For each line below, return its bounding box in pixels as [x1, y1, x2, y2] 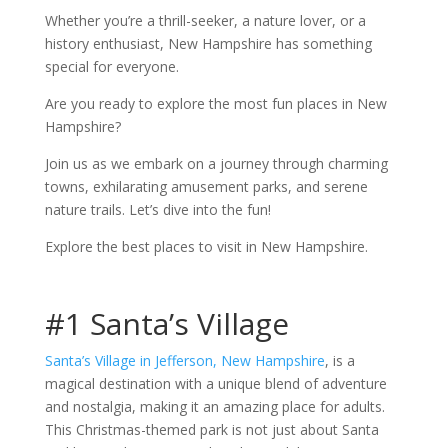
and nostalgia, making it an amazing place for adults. [44, 397, 385, 416]
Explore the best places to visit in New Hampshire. [44, 237, 368, 256]
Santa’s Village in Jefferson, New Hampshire [44, 351, 325, 370]
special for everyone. [44, 57, 183, 76]
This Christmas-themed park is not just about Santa [44, 420, 379, 439]
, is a [324, 351, 355, 370]
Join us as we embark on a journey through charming [44, 154, 388, 173]
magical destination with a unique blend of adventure [44, 374, 387, 393]
